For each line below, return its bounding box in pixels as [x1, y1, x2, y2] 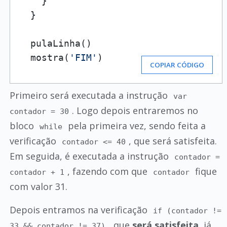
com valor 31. [9, 180, 67, 193]
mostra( [19, 52, 69, 63]
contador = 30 [9, 107, 69, 116]
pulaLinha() [19, 38, 92, 49]
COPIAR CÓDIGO [150, 60, 205, 69]
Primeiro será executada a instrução [9, 89, 170, 101]
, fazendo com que [67, 165, 150, 177]
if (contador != [153, 206, 222, 215]
